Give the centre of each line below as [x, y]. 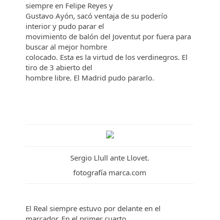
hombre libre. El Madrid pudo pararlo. [90, 78]
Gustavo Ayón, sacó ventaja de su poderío [97, 16]
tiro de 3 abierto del [60, 67]
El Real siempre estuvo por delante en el [93, 208]
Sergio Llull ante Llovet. [110, 158]
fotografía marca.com [110, 172]
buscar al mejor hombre [68, 47]
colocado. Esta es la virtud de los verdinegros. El [107, 57]
